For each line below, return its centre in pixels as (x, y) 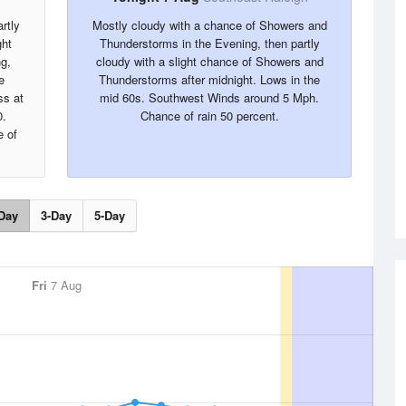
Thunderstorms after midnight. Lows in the (209, 79)
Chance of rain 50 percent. (209, 116)
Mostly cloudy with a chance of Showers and (209, 25)
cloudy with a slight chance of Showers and (209, 61)
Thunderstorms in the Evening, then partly (209, 43)
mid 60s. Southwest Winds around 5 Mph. (209, 97)
